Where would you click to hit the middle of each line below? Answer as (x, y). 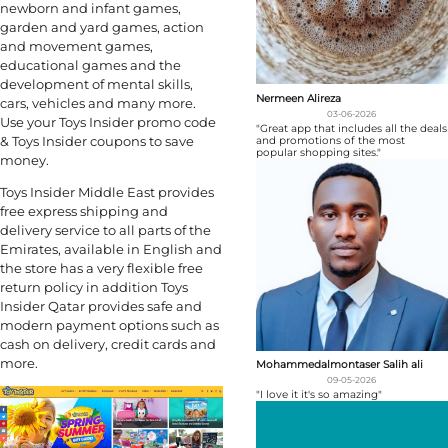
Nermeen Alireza (298, 98)
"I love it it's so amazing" (318, 395)
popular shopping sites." (318, 152)
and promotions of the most (330, 140)
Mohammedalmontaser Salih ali (339, 365)
